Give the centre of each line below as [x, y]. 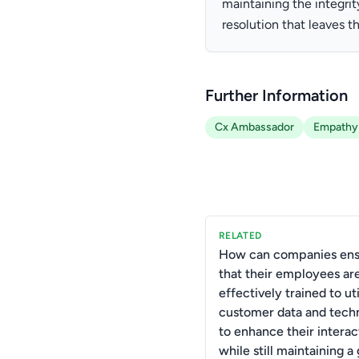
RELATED [240, 236]
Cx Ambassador [254, 127]
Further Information [276, 95]
